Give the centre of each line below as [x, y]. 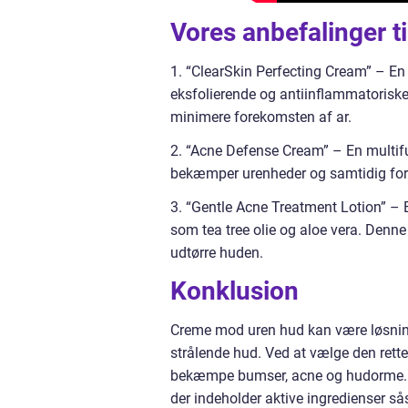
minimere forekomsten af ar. [261, 117]
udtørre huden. [217, 253]
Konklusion [235, 291]
